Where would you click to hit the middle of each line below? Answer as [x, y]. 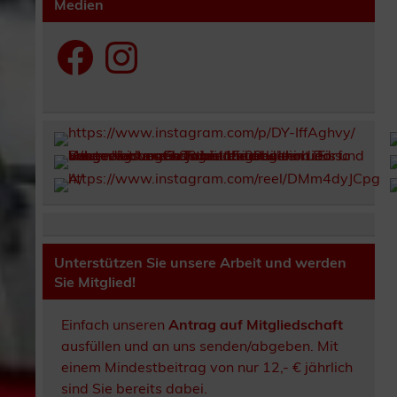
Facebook [86, 43]
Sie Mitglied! [95, 281]
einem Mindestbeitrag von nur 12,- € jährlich [207, 367]
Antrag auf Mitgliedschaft [256, 325]
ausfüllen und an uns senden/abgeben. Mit [200, 346]
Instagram [134, 43]
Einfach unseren [115, 325]
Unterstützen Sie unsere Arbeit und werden [201, 262]
